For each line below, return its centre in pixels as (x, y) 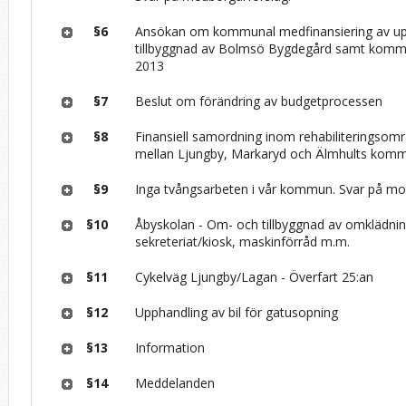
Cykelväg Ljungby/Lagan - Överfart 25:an (255, 276)
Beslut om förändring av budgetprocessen (259, 101)
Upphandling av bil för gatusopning (237, 312)
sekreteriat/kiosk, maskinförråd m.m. (243, 241)
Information (170, 347)
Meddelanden (175, 382)
